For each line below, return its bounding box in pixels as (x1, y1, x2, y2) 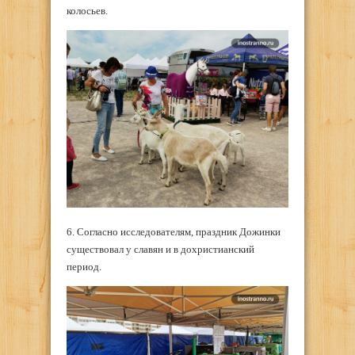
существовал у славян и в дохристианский (67, 242, 254, 255)
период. (67, 260, 101, 273)
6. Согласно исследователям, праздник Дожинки (67, 225, 281, 238)
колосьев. (67, 5, 108, 17)
